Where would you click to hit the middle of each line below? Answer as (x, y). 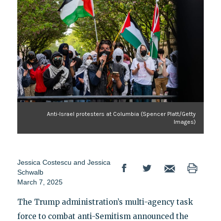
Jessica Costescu (45, 163)
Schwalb (30, 172)
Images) (185, 122)
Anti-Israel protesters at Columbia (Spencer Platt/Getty (122, 114)
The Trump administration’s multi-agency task (105, 202)
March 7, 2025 (40, 182)
